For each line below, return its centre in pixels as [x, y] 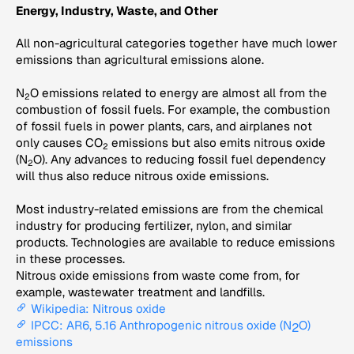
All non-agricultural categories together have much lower [177, 43]
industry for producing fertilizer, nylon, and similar [154, 225]
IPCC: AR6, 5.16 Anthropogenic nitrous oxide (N [161, 325]
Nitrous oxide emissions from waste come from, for [158, 275]
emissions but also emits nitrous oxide [217, 142]
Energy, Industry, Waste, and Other [117, 10]
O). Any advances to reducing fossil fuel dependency [179, 159]
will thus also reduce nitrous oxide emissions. [142, 175]
